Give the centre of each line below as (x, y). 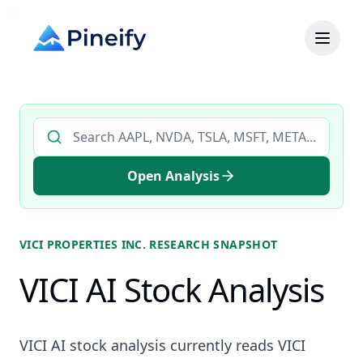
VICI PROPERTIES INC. (83, 244)
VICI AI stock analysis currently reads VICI (162, 345)
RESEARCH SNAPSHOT (212, 244)
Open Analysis (173, 176)
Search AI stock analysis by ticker (133, 126)
